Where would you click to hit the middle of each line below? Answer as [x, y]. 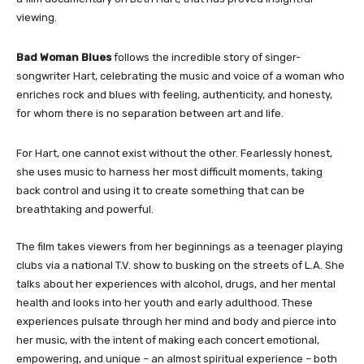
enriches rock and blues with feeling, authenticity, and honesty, [174, 94]
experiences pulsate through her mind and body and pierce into [176, 321]
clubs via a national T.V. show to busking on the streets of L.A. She [180, 265]
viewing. [37, 17]
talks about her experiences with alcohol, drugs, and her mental [176, 284]
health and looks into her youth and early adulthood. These [165, 302]
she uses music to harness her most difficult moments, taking [169, 171]
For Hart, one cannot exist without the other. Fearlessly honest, [174, 153]
